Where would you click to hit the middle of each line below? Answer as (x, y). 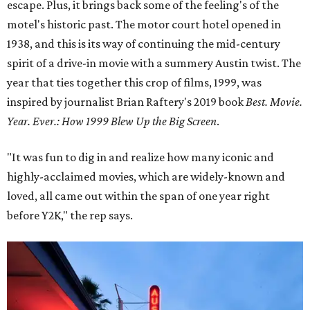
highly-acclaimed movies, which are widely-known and (146, 176)
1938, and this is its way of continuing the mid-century (144, 44)
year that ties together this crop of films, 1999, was (134, 82)
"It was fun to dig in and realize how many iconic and (140, 157)
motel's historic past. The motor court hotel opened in (144, 24)
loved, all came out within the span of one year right (138, 196)
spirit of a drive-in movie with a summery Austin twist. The (154, 63)
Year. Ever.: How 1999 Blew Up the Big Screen (112, 121)
